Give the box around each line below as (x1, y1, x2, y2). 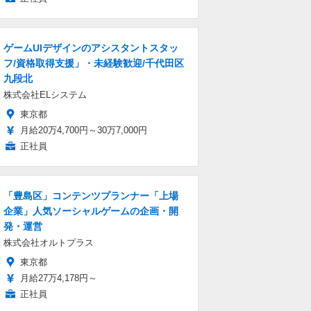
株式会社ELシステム (3, 90, 87, 100)
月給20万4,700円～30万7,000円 (20, 125, 147, 135)
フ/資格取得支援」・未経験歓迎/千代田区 (3, 58, 184, 69)
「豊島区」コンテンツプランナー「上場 (3, 190, 178, 201)
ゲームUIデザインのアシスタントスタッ (3, 42, 178, 53)
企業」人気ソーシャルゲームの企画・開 (3, 205, 178, 217)
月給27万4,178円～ (20, 273, 97, 283)
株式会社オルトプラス (3, 237, 94, 248)
